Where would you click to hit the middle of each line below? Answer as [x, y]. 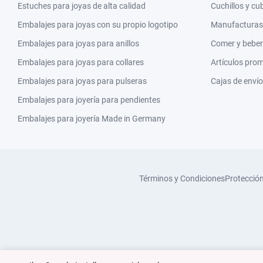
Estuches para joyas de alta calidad [82, 6]
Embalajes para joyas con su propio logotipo [98, 25]
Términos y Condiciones [182, 178]
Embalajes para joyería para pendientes [89, 100]
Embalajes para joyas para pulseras [82, 81]
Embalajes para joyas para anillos [78, 43]
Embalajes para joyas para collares [81, 62]
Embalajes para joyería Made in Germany [92, 119]
